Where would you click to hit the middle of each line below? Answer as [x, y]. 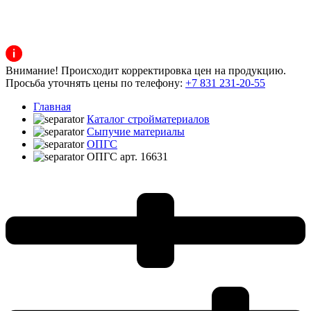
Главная [52, 107]
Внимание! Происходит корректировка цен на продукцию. [146, 71]
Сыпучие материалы [136, 132]
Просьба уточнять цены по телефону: [95, 83]
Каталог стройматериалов [148, 119]
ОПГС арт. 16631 [127, 157]
